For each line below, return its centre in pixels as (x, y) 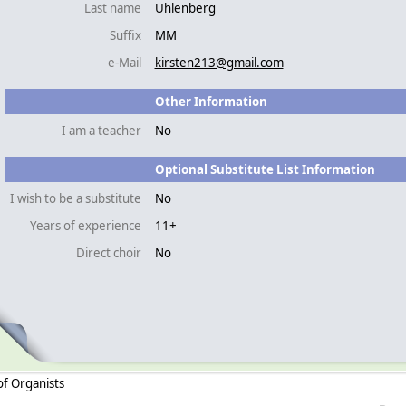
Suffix (125, 35)
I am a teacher (101, 130)
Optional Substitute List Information (265, 169)
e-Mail (124, 62)
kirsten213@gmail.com (219, 62)
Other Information (211, 101)
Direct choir (108, 252)
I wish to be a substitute (75, 198)
